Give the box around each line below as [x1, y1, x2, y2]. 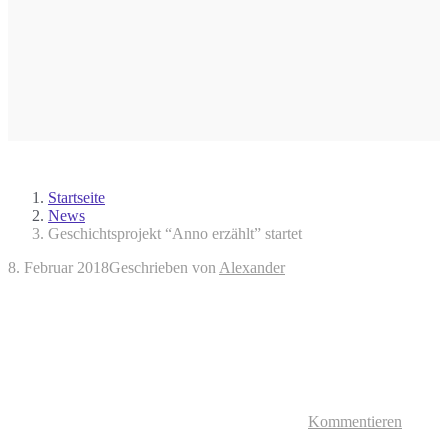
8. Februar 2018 [8, 258, 109, 276]
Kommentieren [308, 412, 402, 430]
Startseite [48, 188, 105, 206]
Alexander [219, 258, 285, 276]
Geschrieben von [109, 258, 219, 276]
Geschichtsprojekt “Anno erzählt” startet [48, 224, 302, 242]
